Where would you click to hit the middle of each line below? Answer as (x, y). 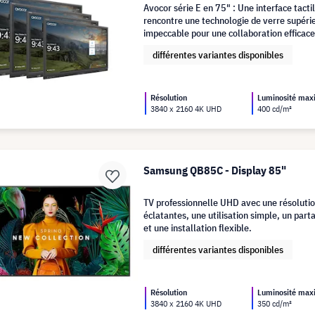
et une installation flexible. (198, 227)
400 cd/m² (275, 109)
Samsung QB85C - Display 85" (215, 170)
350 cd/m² (275, 304)
